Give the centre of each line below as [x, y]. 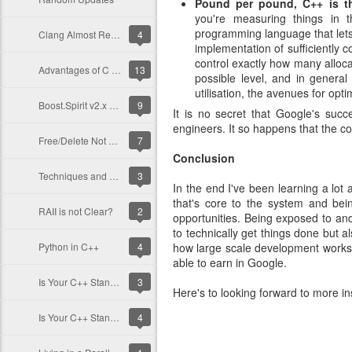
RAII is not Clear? [76, 211]
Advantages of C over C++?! [116, 70]
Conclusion [204, 158]
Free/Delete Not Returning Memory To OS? [113, 140]
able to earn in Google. [230, 262]
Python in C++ [69, 246]
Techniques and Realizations [114, 176]
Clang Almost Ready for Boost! [115, 34]
